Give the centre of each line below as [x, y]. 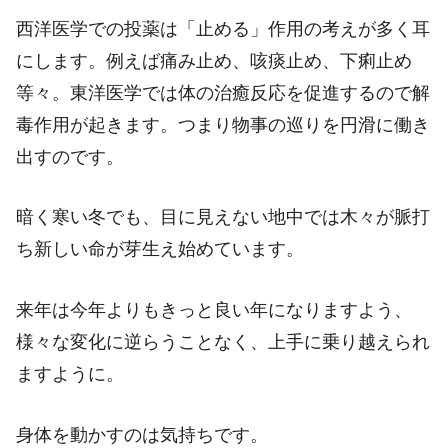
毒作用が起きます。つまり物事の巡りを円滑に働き [223, 124]
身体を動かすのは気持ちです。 [142, 435]
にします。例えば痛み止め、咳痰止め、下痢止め [214, 60]
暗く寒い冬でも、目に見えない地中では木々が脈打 [223, 217]
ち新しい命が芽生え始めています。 [160, 249]
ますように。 [70, 374]
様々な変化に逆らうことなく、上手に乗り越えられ [223, 342]
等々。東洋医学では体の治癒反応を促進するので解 [223, 92]
